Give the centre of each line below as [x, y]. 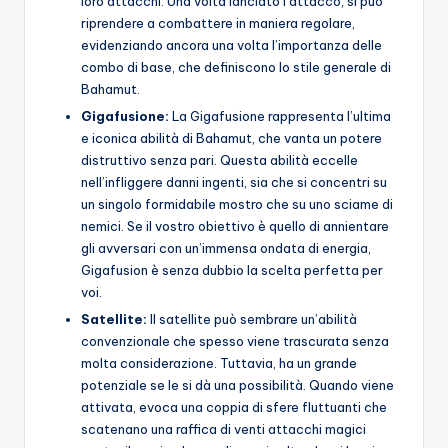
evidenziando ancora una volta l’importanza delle [231, 44]
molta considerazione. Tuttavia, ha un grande [219, 362]
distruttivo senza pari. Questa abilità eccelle [219, 159]
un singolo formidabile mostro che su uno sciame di [237, 203]
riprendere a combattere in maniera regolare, [218, 22]
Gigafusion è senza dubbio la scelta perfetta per [232, 269]
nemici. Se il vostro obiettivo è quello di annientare [235, 225]
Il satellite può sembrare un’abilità [252, 318]
